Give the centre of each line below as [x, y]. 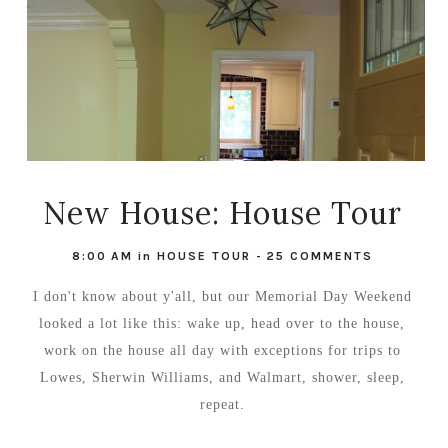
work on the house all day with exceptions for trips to [222, 350]
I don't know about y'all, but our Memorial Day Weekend [222, 296]
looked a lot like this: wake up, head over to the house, [222, 323]
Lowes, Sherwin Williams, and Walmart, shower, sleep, [222, 377]
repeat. [222, 404]
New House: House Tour [222, 212]
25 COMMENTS [319, 255]
